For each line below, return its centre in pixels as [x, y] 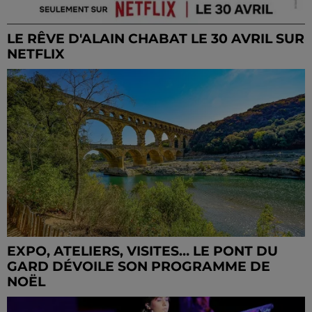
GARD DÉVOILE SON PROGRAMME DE [139, 266]
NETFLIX [36, 54]
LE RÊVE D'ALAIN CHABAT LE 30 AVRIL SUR [156, 39]
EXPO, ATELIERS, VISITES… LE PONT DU [142, 251]
